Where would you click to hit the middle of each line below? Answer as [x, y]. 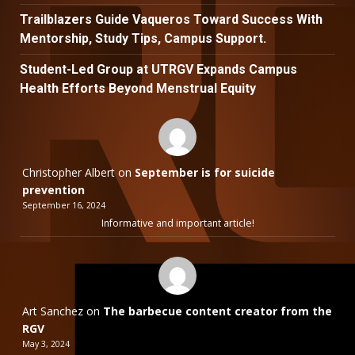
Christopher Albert [69, 173]
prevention [53, 190]
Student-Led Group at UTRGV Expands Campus [158, 70]
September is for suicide [205, 173]
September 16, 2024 [64, 206]
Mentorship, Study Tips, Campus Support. [143, 39]
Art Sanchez [53, 311]
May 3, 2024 [46, 344]
